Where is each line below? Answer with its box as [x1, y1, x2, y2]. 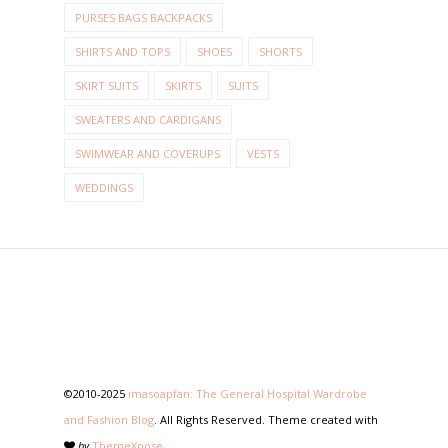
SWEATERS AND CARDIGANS [75, 112, 221, 128]
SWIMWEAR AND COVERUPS [75, 146, 220, 162]
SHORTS [259, 44, 302, 60]
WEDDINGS [75, 180, 133, 196]
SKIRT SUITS [75, 78, 138, 94]
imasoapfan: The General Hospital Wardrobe [128, 386, 367, 402]
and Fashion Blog [64, 412, 154, 428]
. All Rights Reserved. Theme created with [154, 412, 378, 428]
